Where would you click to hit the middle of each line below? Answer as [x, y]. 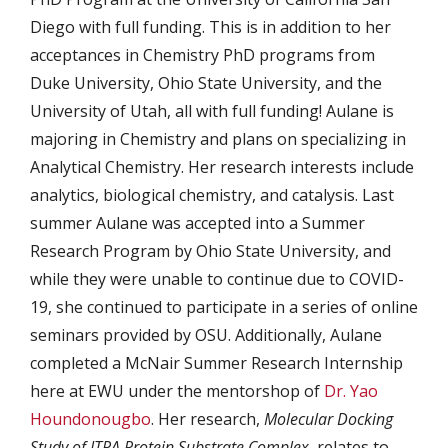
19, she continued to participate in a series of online [224, 307]
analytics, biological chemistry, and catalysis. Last [212, 195]
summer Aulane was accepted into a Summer [197, 223]
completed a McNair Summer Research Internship [216, 363]
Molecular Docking [328, 419]
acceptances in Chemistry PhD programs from [202, 55]
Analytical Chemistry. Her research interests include [222, 167]
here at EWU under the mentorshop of [177, 391]
